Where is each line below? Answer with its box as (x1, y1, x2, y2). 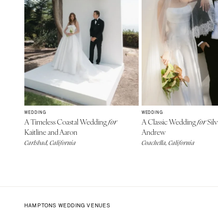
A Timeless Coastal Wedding (24, 116, 108, 127)
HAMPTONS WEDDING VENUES (24, 202, 111, 208)
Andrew (141, 126, 165, 137)
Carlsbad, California (24, 138, 76, 147)
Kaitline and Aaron (24, 126, 77, 137)
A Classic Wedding (141, 116, 197, 127)
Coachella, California (141, 138, 195, 147)
